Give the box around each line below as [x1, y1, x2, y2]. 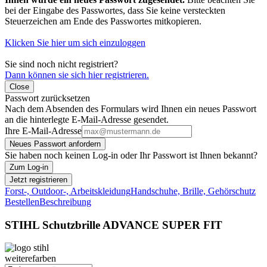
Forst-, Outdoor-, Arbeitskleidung [5, 186, 131, 196]
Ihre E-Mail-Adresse [5, 126, 82, 136]
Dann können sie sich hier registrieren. [5, 70, 149, 80]
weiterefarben [5, 253, 56, 264]
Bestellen [5, 197, 39, 207]
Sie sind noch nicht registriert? [5, 59, 118, 69]
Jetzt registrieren [10, 175, 67, 184]
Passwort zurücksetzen [5, 93, 90, 103]
